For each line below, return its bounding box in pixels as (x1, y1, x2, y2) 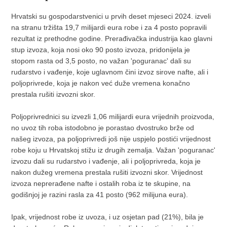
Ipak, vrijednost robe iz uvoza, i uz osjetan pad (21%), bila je (11, 212, 204, 221)
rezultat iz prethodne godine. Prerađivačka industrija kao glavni (11, 34, 213, 43)
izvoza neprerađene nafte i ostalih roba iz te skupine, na (11, 179, 191, 187)
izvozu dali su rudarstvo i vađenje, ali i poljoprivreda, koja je (11, 157, 201, 165)
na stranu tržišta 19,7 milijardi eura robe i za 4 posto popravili (11, 23, 207, 31)
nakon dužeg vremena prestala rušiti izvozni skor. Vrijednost (11, 168, 203, 176)
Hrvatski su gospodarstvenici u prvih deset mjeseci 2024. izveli (11, 12, 211, 20)
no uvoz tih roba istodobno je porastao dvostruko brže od (11, 123, 195, 132)
